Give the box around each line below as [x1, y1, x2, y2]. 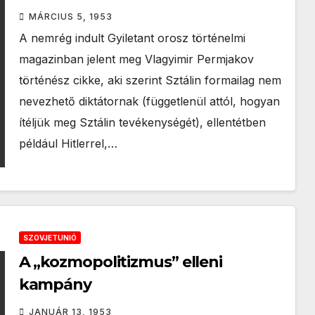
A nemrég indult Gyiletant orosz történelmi [18, 31, 245, 45]
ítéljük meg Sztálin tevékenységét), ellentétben [18, 115, 266, 129]
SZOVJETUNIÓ [22, 233, 77, 242]
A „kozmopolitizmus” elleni [18, 252, 223, 271]
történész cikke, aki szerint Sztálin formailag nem [18, 73, 281, 87]
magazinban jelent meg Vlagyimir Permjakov [18, 52, 254, 66]
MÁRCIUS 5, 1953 [28, 11, 112, 22]
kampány [18, 275, 91, 294]
